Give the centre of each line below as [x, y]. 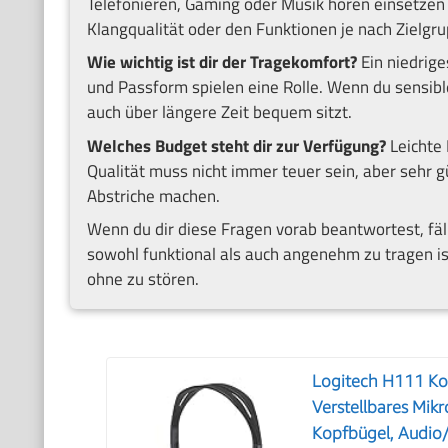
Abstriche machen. [153, 195]
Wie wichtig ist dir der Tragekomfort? [221, 62]
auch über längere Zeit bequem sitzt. [219, 112]
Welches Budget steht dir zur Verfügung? [236, 145]
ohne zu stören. [142, 279]
